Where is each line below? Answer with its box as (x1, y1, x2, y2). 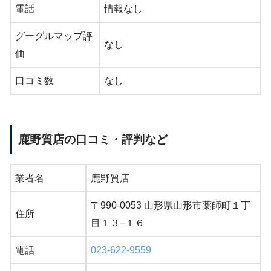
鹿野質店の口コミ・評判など (18, 132, 168, 146)
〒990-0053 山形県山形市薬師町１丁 (91, 200, 250, 211)
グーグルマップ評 (15, 30, 93, 41)
